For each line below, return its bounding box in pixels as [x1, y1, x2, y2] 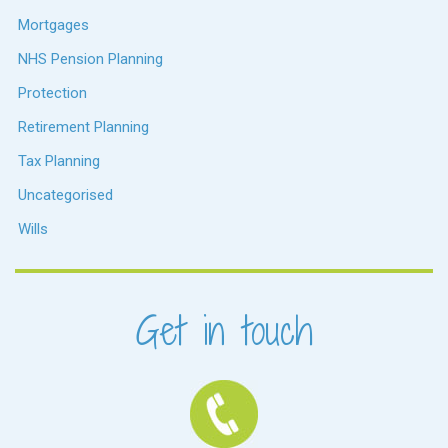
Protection [18, 83, 87, 102]
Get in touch [135, 304, 313, 357]
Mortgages [18, 15, 89, 34]
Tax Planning [18, 151, 100, 170]
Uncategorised [18, 185, 113, 204]
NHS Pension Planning [18, 49, 163, 68]
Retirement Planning [18, 117, 149, 136]
